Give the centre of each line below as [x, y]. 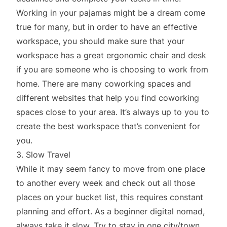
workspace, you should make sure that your [100, 41]
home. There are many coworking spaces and [104, 83]
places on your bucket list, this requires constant [110, 197]
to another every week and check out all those [106, 183]
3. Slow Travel [43, 154]
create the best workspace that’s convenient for [108, 126]
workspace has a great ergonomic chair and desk [111, 55]
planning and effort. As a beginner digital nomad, [110, 211]
